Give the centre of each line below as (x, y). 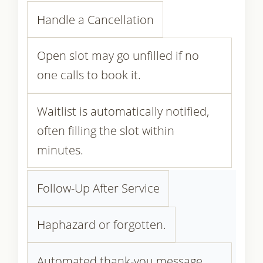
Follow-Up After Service (98, 188)
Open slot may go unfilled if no (118, 56)
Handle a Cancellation (95, 19)
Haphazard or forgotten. (101, 225)
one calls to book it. (89, 75)
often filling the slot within (105, 130)
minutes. (60, 150)
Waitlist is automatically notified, (123, 111)
